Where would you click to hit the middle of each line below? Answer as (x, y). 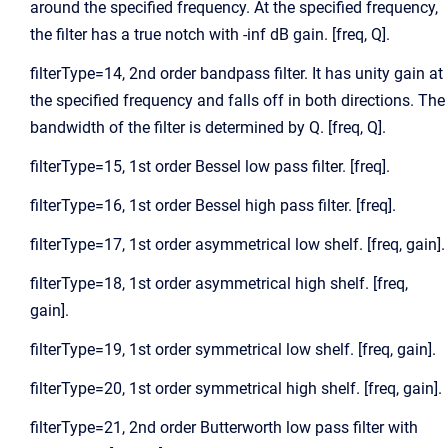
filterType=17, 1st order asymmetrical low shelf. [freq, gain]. (237, 244)
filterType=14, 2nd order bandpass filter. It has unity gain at (236, 73)
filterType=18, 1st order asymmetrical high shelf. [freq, (219, 283)
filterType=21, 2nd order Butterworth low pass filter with (224, 427)
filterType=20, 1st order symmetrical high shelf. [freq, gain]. (236, 388)
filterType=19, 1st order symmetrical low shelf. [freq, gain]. (233, 349)
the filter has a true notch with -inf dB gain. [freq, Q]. (210, 34)
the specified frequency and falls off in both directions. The (237, 100)
